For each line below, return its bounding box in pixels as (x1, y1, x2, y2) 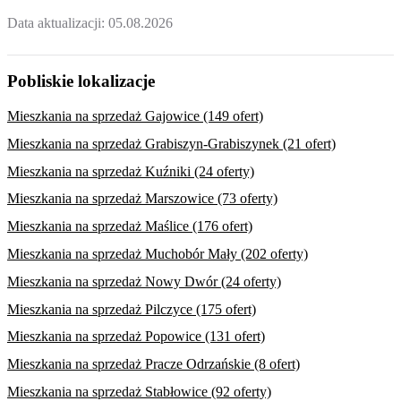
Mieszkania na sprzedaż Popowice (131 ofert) (7, 328, 265, 345)
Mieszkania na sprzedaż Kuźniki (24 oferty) (7, 163, 254, 179)
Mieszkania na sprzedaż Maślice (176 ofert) (7, 218, 252, 235)
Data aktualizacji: (7, 14, 108, 30)
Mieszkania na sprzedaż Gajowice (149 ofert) (7, 108, 263, 124)
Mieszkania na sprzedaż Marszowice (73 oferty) (7, 191, 277, 207)
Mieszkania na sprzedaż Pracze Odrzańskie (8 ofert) (7, 356, 300, 372)
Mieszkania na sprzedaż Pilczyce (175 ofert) (7, 301, 256, 317)
